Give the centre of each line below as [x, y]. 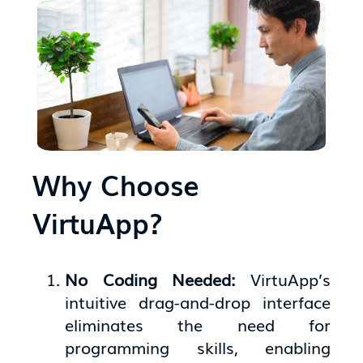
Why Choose [116, 184]
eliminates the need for [198, 324]
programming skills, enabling [198, 346]
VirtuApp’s [290, 278]
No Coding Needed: [158, 278]
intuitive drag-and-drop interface [198, 301]
